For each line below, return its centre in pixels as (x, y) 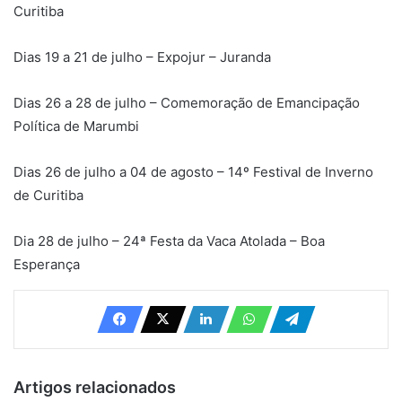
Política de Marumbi (76, 126)
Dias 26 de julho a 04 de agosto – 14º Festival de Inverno (193, 171)
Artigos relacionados (95, 387)
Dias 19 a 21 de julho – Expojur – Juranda (142, 57)
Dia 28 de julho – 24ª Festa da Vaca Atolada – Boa (169, 240)
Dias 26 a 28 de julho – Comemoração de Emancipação (187, 102)
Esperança (47, 264)
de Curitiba (48, 195)
